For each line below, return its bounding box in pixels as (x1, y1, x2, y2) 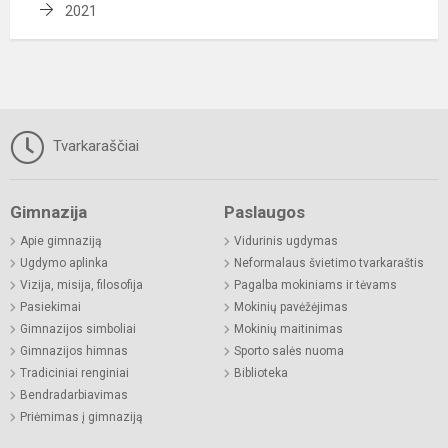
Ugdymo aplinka (20, 255, 108, 270)
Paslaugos (224, 201, 305, 222)
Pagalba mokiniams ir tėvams (234, 277, 397, 292)
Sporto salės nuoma (234, 343, 344, 358)
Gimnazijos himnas (20, 343, 128, 358)
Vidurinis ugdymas (234, 233, 338, 248)
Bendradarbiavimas (20, 387, 128, 402)
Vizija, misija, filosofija (20, 277, 143, 292)
